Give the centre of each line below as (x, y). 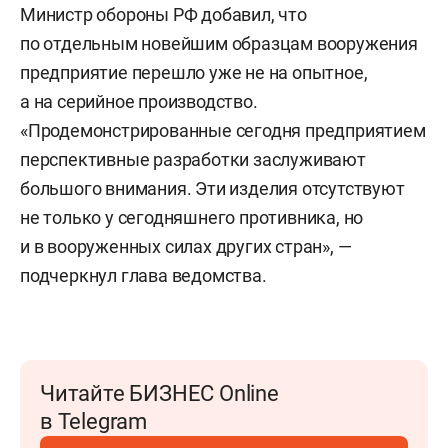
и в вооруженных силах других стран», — (186, 246)
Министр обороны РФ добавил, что (163, 14)
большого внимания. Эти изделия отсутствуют (212, 188)
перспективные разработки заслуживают (193, 159)
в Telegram (93, 421)
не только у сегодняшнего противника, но (192, 217)
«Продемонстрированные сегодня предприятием (223, 130)
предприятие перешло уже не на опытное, (194, 72)
